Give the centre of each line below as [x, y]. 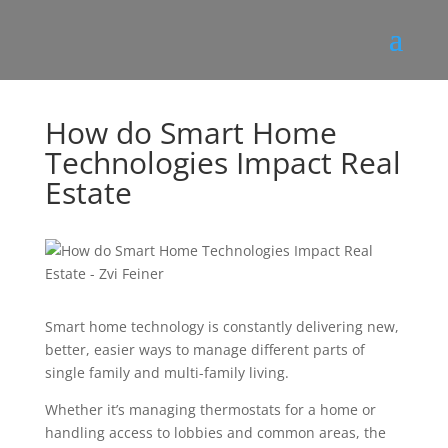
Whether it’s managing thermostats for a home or [210, 409]
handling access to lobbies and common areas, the [215, 432]
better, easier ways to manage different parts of [204, 349]
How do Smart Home [190, 132]
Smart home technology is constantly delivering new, [221, 326]
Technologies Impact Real [222, 162]
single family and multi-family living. [166, 372]
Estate [88, 192]
